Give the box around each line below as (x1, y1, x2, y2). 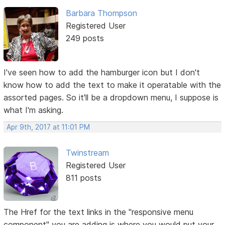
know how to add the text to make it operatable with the (4, 79, 221, 90)
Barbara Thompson (65, 8, 137, 19)
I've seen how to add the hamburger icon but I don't (4, 67, 200, 77)
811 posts (65, 172, 101, 183)
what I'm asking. (4, 104, 64, 115)
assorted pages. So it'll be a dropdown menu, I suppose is (4, 92, 219, 102)
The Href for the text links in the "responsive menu (4, 207, 194, 217)
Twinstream (65, 147, 109, 158)
